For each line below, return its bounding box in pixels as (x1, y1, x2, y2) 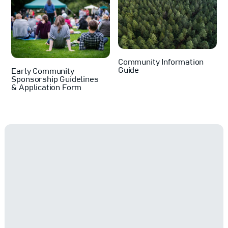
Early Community (11, 67, 74, 75)
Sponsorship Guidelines (11, 75, 99, 83)
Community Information (118, 58, 204, 66)
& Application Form (11, 83, 82, 92)
